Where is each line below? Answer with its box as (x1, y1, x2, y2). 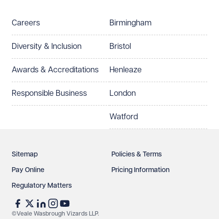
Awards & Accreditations (12, 66, 99, 74)
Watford (109, 112, 138, 121)
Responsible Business (12, 89, 87, 98)
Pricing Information (111, 167, 170, 174)
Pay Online (12, 167, 44, 174)
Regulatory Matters (12, 182, 72, 189)
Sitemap (12, 151, 38, 158)
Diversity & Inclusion (12, 42, 82, 51)
